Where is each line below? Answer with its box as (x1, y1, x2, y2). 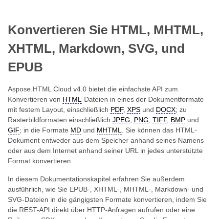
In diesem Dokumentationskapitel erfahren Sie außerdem (8, 175, 185, 183)
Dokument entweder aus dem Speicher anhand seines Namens (8, 136, 204, 144)
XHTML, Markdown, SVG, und (8, 42, 185, 55)
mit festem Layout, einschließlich (8, 106, 110, 113)
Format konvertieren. (8, 157, 73, 165)
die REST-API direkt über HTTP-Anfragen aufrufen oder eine (8, 206, 195, 214)
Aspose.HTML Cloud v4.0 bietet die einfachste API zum (8, 85, 178, 93)
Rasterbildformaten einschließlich (8, 116, 112, 124)
